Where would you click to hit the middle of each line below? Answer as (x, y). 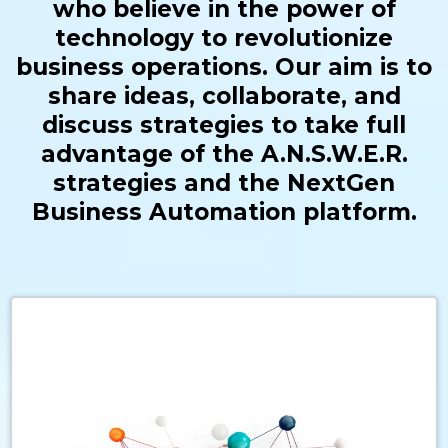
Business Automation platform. (224, 212)
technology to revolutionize (224, 38)
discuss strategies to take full (224, 125)
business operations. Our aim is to (224, 67)
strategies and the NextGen (224, 183)
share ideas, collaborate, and (224, 96)
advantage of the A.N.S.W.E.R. (224, 154)
